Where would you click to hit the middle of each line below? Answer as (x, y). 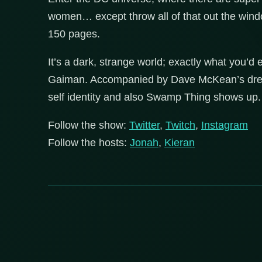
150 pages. (74, 34)
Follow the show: (89, 125)
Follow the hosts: (89, 142)
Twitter (144, 125)
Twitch (180, 125)
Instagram (225, 125)
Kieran (180, 142)
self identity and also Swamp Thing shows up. (154, 97)
